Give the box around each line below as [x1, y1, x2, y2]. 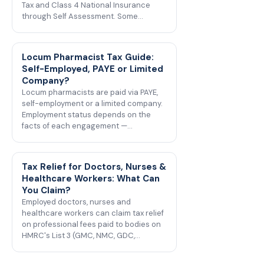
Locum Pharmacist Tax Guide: [22, 51, 154, 63]
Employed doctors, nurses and [22, 197, 131, 207]
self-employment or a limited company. [22, 98, 163, 108]
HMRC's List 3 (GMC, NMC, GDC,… [22, 230, 140, 240]
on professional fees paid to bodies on [22, 219, 161, 229]
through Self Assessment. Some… [22, 11, 143, 21]
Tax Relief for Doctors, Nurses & [22, 161, 166, 173]
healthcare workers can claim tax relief [22, 208, 164, 218]
